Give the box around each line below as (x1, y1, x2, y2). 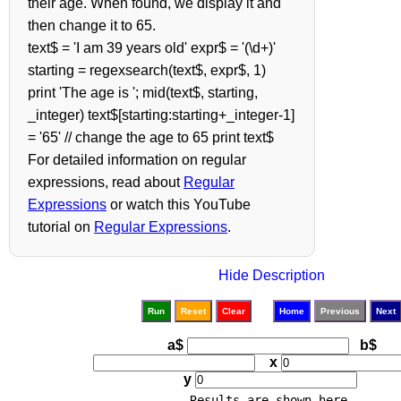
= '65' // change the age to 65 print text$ (28, 130, 274, 145)
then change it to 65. (28, 18, 156, 33)
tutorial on (28, 219, 94, 235)
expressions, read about (28, 175, 183, 190)
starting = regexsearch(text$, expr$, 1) (28, 63, 266, 78)
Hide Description (218, 268, 326, 283)
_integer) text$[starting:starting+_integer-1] (28, 107, 294, 123)
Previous (320, 306, 361, 316)
